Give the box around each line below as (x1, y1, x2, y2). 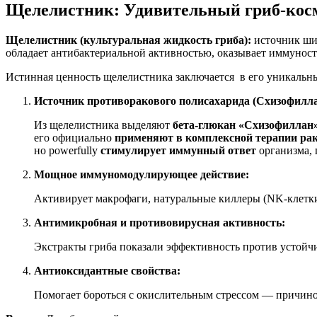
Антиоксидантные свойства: (34, 264, 180, 277)
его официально (34, 131, 115, 144)
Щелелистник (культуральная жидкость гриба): (6, 33, 251, 46)
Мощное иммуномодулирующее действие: (34, 168, 249, 180)
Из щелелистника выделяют (34, 118, 173, 131)
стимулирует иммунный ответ (100, 144, 256, 156)
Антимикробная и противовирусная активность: (34, 216, 285, 229)
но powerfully (34, 144, 100, 156)
